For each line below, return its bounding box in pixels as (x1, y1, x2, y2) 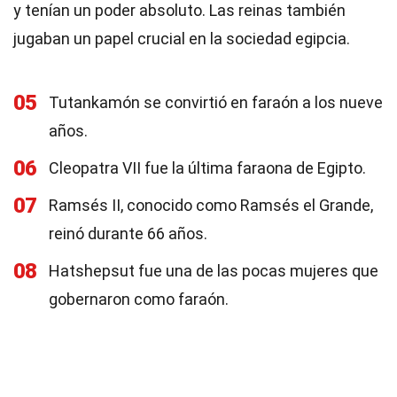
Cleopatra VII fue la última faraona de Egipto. (49, 159, 366, 177)
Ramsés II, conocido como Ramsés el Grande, (49, 196, 373, 214)
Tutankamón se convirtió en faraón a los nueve (49, 93, 383, 112)
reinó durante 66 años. (49, 224, 207, 243)
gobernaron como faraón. (49, 290, 229, 308)
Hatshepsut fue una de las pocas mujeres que (49, 261, 378, 280)
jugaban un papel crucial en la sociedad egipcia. (13, 29, 350, 48)
